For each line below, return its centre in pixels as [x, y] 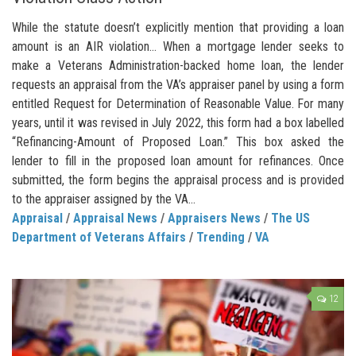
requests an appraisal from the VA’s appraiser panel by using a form [178, 85]
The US [290, 219]
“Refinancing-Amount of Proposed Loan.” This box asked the [178, 142]
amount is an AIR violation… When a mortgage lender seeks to [178, 47]
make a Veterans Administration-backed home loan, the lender [178, 66]
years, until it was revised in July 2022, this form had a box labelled [178, 123]
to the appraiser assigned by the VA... [104, 199]
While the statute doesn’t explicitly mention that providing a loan [178, 28]
